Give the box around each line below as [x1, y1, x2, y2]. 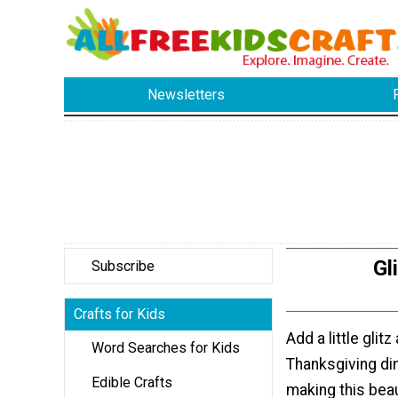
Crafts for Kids [74, 305, 165, 322]
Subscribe [92, 257, 155, 275]
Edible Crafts [92, 373, 172, 391]
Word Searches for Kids [92, 338, 240, 356]
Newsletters [147, 86, 226, 104]
